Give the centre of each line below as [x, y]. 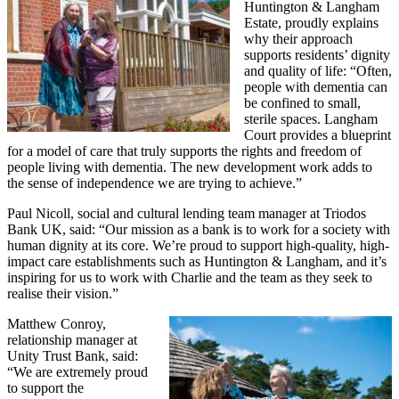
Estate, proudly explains [311, 22]
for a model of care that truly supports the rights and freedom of [184, 151]
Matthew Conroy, [57, 323]
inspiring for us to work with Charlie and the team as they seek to [190, 277]
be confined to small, [302, 102]
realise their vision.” [63, 293]
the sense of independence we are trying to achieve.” [155, 183]
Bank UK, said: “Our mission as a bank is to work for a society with [199, 229]
